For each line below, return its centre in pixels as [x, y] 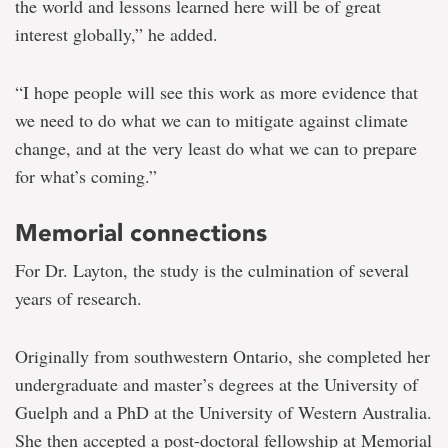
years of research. [78, 297]
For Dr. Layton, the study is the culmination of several [212, 269]
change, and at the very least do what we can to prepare [216, 147]
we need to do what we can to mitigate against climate [211, 119]
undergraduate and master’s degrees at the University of [216, 383]
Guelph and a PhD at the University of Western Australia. [223, 411]
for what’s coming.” [86, 175]
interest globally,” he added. [116, 33]
